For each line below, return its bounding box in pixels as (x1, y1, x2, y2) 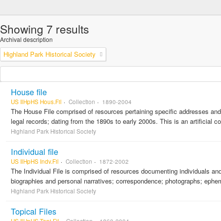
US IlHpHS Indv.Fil (11, 157, 59, 165)
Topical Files (11, 205, 56, 217)
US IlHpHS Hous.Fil (11, 98, 62, 106)
